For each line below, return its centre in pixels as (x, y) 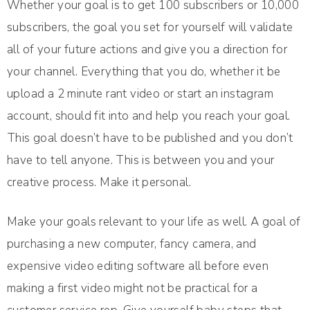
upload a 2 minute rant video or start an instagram (140, 94)
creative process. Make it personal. (99, 183)
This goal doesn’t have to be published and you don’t (150, 138)
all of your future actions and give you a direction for (147, 50)
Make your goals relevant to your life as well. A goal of (154, 222)
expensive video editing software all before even (138, 266)
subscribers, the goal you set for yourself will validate (150, 28)
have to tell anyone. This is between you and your (141, 161)
